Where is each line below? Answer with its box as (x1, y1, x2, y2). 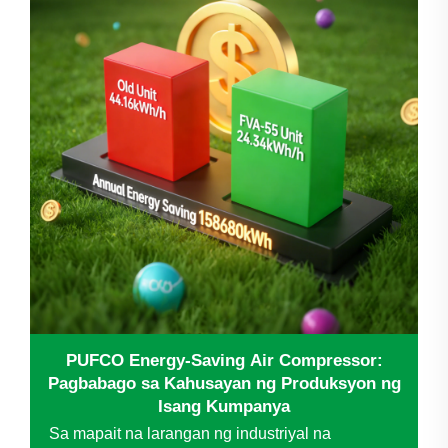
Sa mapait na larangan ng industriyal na (49, 424, 331, 442)
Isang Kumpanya (158, 396, 290, 416)
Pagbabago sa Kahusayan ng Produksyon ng (47, 373, 401, 393)
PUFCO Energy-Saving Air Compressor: (65, 350, 383, 370)
